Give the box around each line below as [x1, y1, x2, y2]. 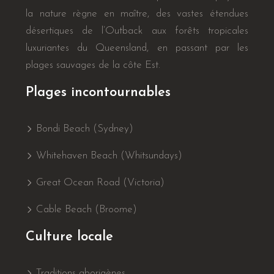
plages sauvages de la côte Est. [26, 60, 160, 70]
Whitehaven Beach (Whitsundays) [33, 150, 182, 161]
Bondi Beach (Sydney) [33, 124, 133, 134]
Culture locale [26, 230, 113, 244]
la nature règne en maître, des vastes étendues [26, 9, 248, 19]
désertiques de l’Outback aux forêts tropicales [26, 26, 248, 36]
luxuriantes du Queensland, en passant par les [26, 43, 248, 53]
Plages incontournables [26, 86, 171, 100]
